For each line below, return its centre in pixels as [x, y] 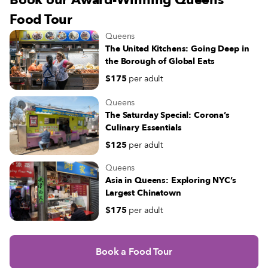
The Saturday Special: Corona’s [167, 115]
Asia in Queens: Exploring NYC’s [171, 180]
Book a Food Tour [134, 252]
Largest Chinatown [143, 193]
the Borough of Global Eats [160, 62]
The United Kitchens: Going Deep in [177, 49]
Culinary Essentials [144, 127]
